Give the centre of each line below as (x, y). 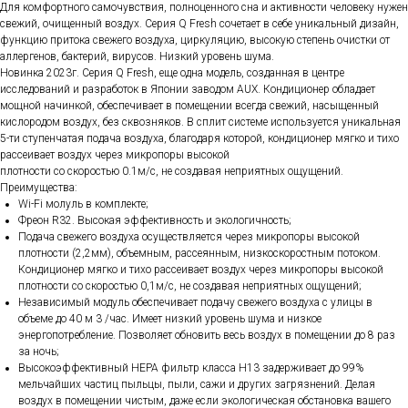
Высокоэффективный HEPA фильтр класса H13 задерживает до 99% (191, 367)
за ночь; (39, 351)
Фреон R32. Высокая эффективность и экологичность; (155, 220)
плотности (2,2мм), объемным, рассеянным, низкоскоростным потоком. (199, 253)
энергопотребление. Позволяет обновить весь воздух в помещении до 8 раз (207, 335)
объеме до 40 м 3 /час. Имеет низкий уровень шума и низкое (170, 318)
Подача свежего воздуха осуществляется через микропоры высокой (189, 236)
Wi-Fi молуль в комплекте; (83, 204)
